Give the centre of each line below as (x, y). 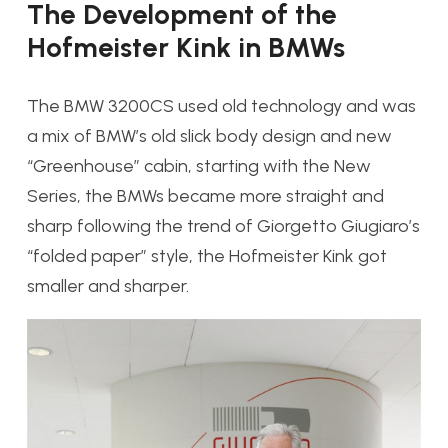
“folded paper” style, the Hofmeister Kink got (207, 255)
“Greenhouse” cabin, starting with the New (199, 165)
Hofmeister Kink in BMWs (186, 47)
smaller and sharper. (108, 285)
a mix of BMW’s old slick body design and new (209, 135)
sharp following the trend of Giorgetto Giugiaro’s (223, 225)
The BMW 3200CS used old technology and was (221, 105)
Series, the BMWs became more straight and (205, 195)
